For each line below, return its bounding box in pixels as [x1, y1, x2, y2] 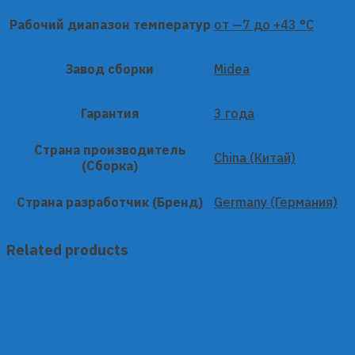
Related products [6, 239, 128, 259]
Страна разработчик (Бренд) [17, 193, 203, 210]
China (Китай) [214, 149, 296, 166]
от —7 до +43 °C [214, 16, 314, 32]
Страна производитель [34, 141, 185, 158]
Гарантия [80, 105, 139, 121]
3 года [214, 105, 254, 121]
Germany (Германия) [214, 193, 338, 210]
